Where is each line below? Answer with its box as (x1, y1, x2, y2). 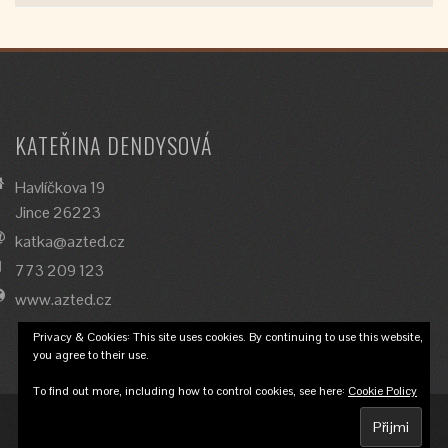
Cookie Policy (348, 383, 417, 399)
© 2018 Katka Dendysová (137, 423, 311, 444)
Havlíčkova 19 (15, 177, 105, 198)
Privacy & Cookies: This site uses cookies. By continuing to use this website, (33, 329, 423, 345)
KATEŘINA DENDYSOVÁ (15, 129, 213, 161)
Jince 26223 (15, 202, 101, 223)
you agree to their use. (33, 347, 149, 363)
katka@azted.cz (15, 231, 125, 252)
